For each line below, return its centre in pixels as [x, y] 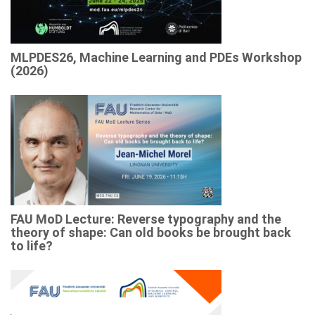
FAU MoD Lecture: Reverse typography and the [146, 219]
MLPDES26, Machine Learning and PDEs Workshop [156, 58]
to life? [32, 246]
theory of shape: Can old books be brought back [151, 233]
